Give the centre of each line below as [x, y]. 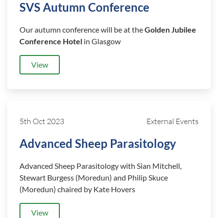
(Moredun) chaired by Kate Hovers [77, 189]
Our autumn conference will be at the [82, 29]
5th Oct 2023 [42, 121]
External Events [173, 121]
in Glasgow [101, 41]
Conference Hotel [51, 41]
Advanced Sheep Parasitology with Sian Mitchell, [100, 166]
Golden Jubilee [170, 29]
